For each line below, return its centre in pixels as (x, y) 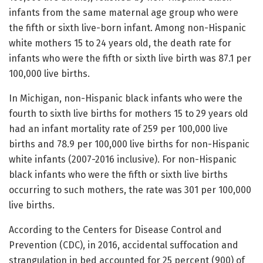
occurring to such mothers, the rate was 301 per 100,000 (130, 190)
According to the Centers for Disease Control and (115, 230)
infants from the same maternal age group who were (124, 12)
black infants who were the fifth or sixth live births (118, 174)
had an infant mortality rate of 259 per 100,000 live (118, 129)
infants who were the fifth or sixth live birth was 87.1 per (130, 58)
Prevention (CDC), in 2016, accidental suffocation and (124, 245)
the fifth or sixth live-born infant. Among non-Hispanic (127, 28)
